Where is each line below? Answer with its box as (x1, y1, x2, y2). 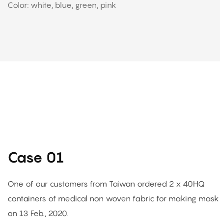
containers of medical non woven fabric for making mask (7, 193, 219, 203)
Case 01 (7, 148, 64, 166)
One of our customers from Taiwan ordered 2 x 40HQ (7, 178, 205, 189)
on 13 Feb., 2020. (7, 208, 69, 218)
